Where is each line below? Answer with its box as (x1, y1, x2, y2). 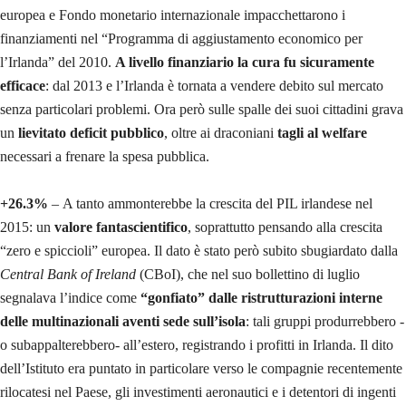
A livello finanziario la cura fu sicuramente (115, 53, 374, 70)
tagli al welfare (277, 124, 367, 140)
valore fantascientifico (54, 218, 188, 235)
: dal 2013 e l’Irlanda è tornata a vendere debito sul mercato (45, 77, 383, 93)
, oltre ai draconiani (164, 124, 277, 140)
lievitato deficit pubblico (18, 124, 164, 140)
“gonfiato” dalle (140, 289, 237, 305)
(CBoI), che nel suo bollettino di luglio (136, 266, 360, 282)
